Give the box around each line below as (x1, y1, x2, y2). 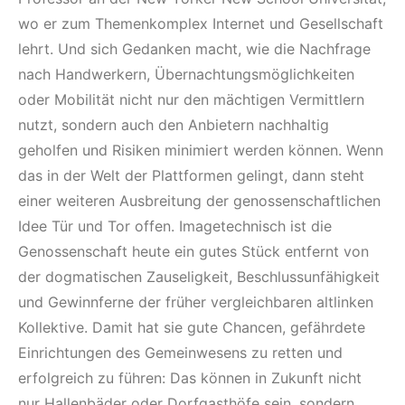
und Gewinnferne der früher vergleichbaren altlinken (18, 292, 373, 311)
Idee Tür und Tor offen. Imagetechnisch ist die (18, 216, 332, 235)
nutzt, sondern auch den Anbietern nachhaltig (18, 115, 329, 134)
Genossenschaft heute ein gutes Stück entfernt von (18, 241, 369, 260)
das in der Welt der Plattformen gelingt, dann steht (18, 165, 364, 184)
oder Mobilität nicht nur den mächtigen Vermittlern (18, 89, 364, 108)
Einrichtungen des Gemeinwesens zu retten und (18, 343, 343, 362)
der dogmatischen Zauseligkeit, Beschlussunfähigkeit (18, 267, 380, 286)
